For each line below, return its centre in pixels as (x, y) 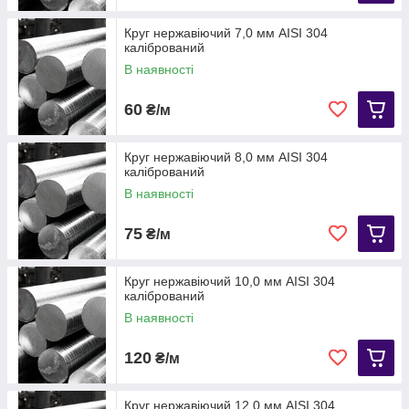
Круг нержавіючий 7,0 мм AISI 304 (226, 33)
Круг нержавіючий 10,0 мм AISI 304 (230, 282)
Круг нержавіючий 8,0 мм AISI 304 (226, 157)
